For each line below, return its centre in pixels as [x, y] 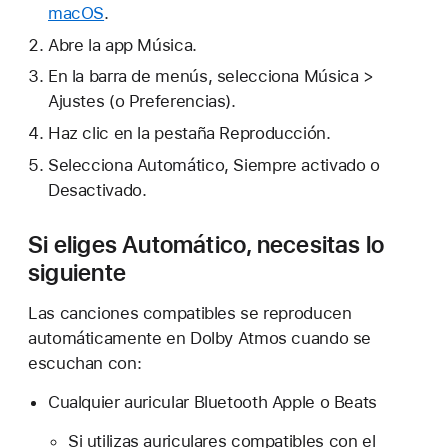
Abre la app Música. [122, 44]
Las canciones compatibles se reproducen [190, 312]
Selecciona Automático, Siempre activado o [213, 164]
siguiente [77, 272]
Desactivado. [97, 189]
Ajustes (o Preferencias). [141, 101]
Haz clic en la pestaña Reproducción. [189, 133]
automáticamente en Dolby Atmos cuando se [200, 337]
